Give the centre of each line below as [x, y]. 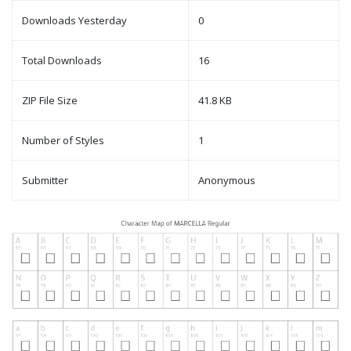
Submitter [45, 181]
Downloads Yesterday [74, 21]
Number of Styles [63, 141]
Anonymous [227, 181]
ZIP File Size [50, 101]
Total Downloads [62, 61]
